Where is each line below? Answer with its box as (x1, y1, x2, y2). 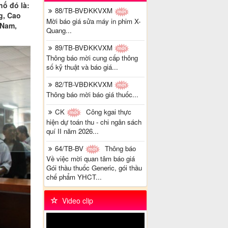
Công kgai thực (83, 106, 131, 117)
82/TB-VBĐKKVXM (54, 79, 115, 89)
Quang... (46, 25, 72, 35)
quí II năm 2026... (46, 126, 99, 136)
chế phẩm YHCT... (46, 172, 102, 182)
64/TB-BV (54, 143, 85, 153)
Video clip (58, 195, 93, 206)
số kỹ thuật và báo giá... (46, 62, 118, 72)
